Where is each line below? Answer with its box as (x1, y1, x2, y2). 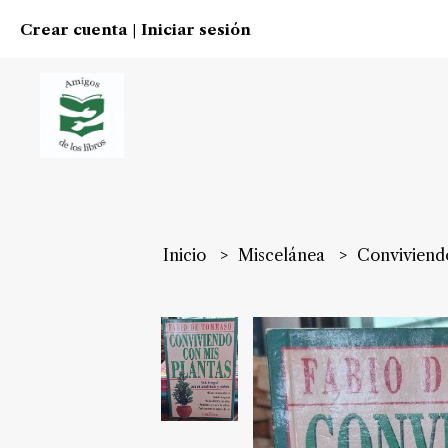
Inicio (163, 245, 211, 265)
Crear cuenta (20, 21, 127, 39)
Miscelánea (238, 245, 330, 265)
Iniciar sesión (141, 21, 251, 39)
